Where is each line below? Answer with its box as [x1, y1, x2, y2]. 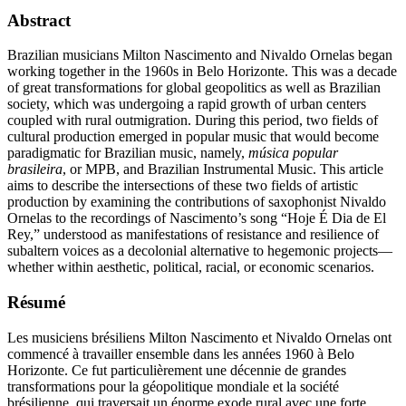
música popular [248, 145, 338, 161]
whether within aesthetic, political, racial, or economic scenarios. [7, 259, 374, 275]
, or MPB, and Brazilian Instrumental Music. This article [63, 161, 383, 178]
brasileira [7, 161, 63, 178]
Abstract [7, 10, 71, 30]
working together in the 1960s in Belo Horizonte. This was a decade [7, 63, 397, 80]
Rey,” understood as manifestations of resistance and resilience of [7, 227, 379, 243]
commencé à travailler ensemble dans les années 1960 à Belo [7, 345, 354, 362]
